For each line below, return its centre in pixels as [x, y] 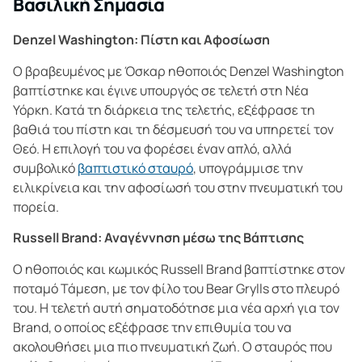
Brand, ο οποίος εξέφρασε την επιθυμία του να [152, 327]
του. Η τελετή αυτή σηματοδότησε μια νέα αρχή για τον [176, 307]
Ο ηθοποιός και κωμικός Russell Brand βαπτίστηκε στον [179, 269]
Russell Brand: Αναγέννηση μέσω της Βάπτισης [158, 238]
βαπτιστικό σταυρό [135, 168]
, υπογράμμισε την [248, 168]
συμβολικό [45, 168]
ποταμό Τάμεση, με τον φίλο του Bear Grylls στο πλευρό [176, 288]
